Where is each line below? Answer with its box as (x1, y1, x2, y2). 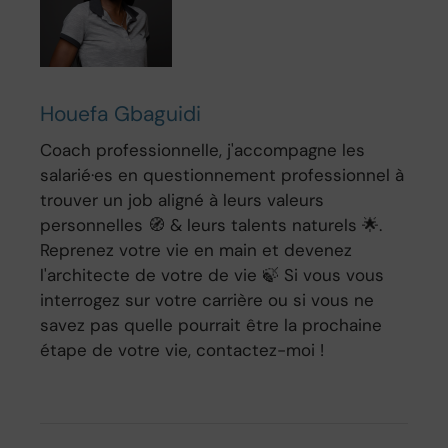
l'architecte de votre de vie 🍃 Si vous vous (40, 264, 385, 287)
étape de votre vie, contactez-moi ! (40, 339, 325, 362)
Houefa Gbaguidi (40, 100, 202, 129)
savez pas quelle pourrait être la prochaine (40, 314, 383, 337)
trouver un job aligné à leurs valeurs (40, 189, 325, 212)
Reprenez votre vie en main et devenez (40, 239, 353, 262)
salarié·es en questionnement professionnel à (40, 164, 405, 187)
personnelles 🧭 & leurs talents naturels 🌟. (40, 214, 383, 237)
